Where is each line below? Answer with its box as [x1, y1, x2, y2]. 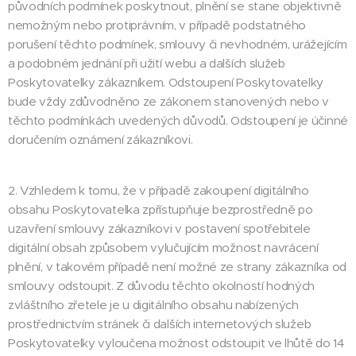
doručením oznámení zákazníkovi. [8, 132, 193, 147]
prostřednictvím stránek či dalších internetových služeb [8, 316, 311, 331]
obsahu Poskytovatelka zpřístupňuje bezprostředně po [8, 202, 313, 217]
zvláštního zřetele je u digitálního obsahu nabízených [8, 297, 299, 312]
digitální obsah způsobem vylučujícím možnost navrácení [8, 240, 319, 255]
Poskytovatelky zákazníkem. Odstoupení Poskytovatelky [8, 75, 324, 90]
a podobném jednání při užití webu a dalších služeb [8, 56, 285, 71]
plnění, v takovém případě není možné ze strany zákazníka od [8, 259, 347, 274]
